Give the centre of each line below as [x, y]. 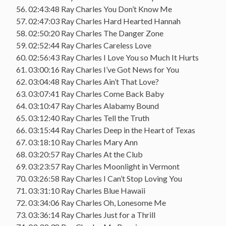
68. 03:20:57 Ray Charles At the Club [79, 154]
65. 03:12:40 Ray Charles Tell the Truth [83, 118]
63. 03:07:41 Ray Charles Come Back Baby [90, 93]
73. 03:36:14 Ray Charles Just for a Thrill [86, 214]
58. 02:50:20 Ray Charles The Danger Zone [90, 33]
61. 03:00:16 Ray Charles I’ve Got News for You [98, 69]
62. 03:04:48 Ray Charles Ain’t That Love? [88, 81]
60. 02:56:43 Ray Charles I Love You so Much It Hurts [107, 57]
